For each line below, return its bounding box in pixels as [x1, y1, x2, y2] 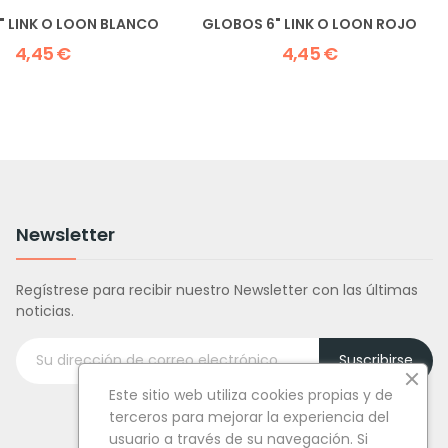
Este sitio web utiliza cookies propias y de [109, 385, 393, 405]
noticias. [15, 300, 74, 321]
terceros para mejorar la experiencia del [109, 407, 389, 427]
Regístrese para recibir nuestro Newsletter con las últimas [15, 279, 418, 300]
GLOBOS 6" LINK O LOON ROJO [202, 13, 418, 34]
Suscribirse [338, 350, 413, 371]
